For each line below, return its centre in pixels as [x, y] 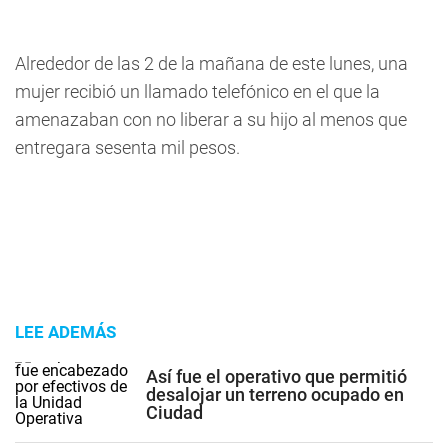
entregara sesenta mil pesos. [127, 147]
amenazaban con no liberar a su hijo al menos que [211, 119]
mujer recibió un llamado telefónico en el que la [197, 91]
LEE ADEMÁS [65, 332]
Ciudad [174, 412]
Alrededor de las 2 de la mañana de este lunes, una [211, 63]
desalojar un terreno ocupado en [275, 394]
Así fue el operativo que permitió [276, 376]
